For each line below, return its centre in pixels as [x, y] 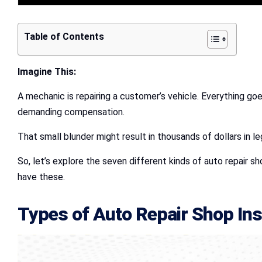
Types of [55, 214]
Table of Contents [64, 36]
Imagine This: [47, 71]
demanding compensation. [71, 112]
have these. [41, 177]
